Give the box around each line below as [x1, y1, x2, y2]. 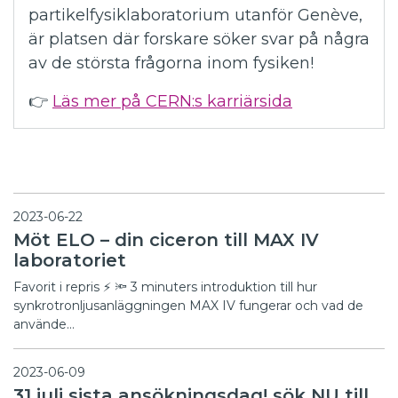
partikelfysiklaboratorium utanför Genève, [28, 4, 362, 25]
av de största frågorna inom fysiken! [28, 52, 314, 73]
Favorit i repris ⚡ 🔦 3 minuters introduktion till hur [13, 278, 317, 295]
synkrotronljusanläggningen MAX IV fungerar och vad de [13, 297, 363, 314]
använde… [13, 315, 75, 332]
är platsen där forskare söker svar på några [28, 28, 370, 49]
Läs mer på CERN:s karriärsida [52, 91, 292, 111]
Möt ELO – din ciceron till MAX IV [13, 228, 319, 251]
